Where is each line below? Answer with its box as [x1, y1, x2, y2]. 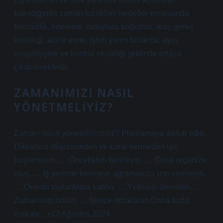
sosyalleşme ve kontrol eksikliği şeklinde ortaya [14, 49, 181, 58]
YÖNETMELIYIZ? [14, 100, 113, 115]
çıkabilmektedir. [14, 63, 69, 71]
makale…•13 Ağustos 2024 [14, 210, 110, 218]
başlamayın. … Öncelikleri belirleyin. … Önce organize [14, 156, 207, 164]
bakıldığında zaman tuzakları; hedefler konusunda [14, 9, 189, 17]
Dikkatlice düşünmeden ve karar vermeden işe [14, 142, 177, 151]
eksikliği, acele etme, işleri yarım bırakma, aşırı [14, 36, 177, 44]
